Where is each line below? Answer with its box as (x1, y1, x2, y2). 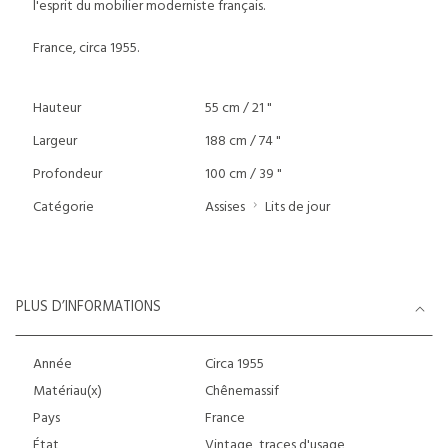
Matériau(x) (33, 380, 102, 403)
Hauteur (33, 97, 81, 120)
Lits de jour (264, 196, 330, 219)
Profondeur (33, 163, 102, 186)
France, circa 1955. (33, 37, 139, 60)
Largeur (33, 130, 77, 153)
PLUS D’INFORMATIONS (16, 296, 161, 319)
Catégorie (33, 196, 94, 219)
